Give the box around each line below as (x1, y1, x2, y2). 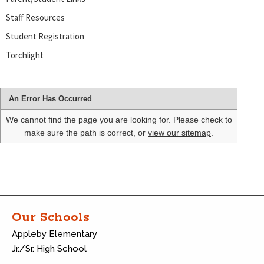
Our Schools (12, 209, 90, 226)
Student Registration (6, 30, 84, 42)
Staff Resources (6, 11, 65, 23)
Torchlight (6, 49, 44, 61)
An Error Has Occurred (9, 94, 92, 103)
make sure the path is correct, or (24, 127, 148, 137)
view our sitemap (148, 127, 211, 137)
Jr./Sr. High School (12, 243, 87, 254)
